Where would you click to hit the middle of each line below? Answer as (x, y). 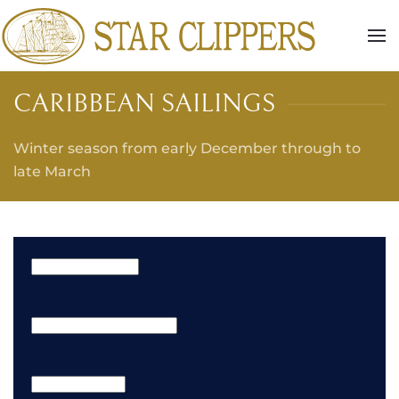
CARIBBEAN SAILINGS (144, 104)
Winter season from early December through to (187, 148)
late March (52, 171)
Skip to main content (107, 41)
